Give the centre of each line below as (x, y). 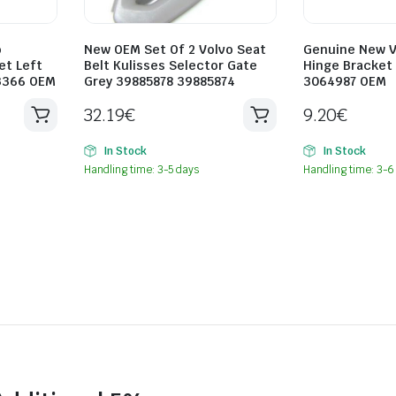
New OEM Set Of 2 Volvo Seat (175, 49)
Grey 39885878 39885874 (160, 81)
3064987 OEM (345, 81)
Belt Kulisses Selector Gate (171, 65)
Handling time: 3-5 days (142, 169)
